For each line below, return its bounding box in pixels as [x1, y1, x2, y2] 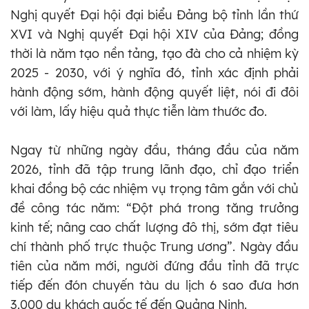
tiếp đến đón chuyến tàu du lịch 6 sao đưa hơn [10, 277, 299, 293]
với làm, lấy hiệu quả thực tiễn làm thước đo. [10, 103, 267, 119]
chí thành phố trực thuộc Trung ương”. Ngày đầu [10, 238, 299, 255]
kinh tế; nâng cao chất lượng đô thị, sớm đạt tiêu [10, 219, 299, 235]
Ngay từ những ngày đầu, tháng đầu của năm [10, 141, 299, 158]
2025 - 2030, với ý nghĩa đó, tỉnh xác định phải [10, 64, 299, 81]
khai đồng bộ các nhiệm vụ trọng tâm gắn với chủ [10, 180, 299, 197]
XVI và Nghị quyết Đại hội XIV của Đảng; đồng [10, 26, 299, 42]
